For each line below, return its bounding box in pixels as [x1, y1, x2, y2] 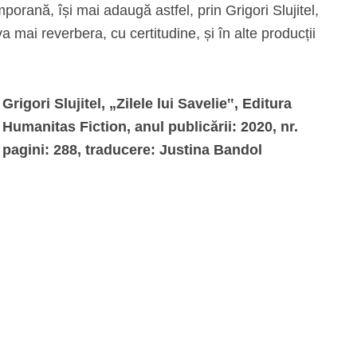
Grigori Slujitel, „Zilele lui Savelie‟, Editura [2, 96, 292, 112]
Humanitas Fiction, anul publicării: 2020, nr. [2, 119, 298, 135]
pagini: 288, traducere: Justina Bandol [2, 142, 262, 158]
